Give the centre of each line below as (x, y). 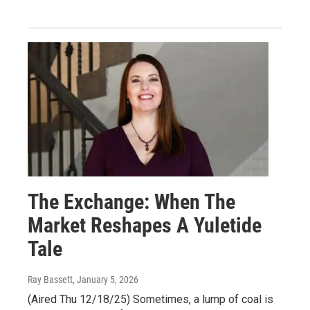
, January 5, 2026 (106, 280)
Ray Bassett (50, 280)
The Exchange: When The (131, 202)
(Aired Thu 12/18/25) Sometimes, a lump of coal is (151, 300)
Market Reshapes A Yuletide (145, 226)
